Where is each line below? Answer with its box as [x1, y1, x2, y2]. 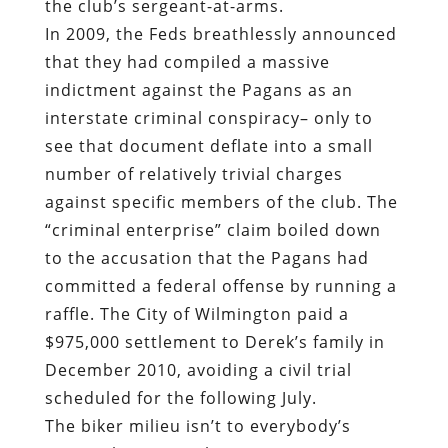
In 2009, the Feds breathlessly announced [44, 23, 397, 46]
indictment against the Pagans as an [44, 79, 353, 102]
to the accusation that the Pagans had [44, 247, 369, 270]
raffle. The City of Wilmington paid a [44, 303, 349, 326]
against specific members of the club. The [44, 191, 398, 214]
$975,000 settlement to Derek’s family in [44, 331, 385, 354]
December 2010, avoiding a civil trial [44, 359, 352, 382]
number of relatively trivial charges [44, 163, 343, 186]
